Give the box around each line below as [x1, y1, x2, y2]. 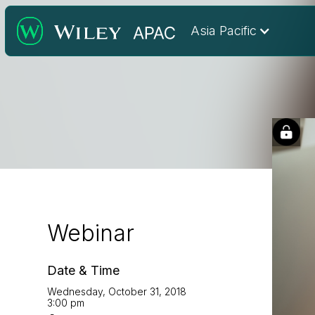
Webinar [47, 219, 135, 247]
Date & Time [47, 263, 120, 278]
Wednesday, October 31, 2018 [47, 285, 187, 297]
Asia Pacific [190, 23, 257, 38]
